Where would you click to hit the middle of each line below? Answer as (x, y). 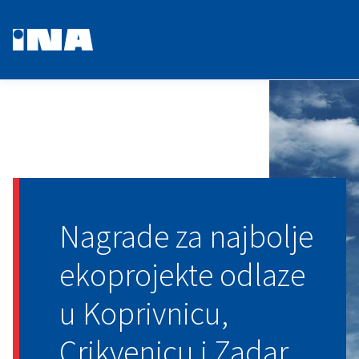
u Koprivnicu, (144, 313)
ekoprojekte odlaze (182, 275)
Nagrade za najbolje (186, 236)
